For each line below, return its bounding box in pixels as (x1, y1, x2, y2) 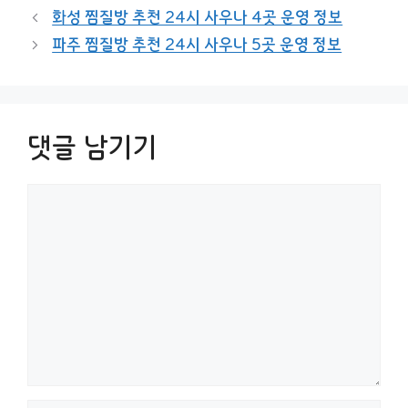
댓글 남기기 (27, 127, 157, 167)
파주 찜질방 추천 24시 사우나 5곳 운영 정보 (52, 33, 342, 56)
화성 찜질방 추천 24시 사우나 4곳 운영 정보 (52, 5, 343, 29)
